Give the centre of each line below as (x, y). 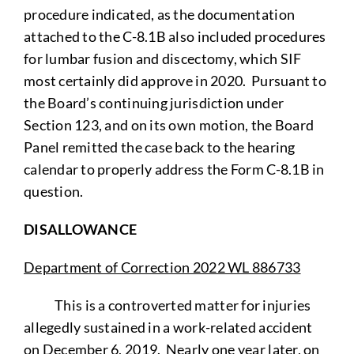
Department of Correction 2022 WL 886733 (162, 267)
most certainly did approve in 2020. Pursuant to (175, 80)
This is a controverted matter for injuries (167, 305)
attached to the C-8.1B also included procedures (175, 36)
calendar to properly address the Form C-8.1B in (174, 169)
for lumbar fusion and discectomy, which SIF (162, 58)
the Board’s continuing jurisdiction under (154, 102)
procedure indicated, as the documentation (159, 14)
